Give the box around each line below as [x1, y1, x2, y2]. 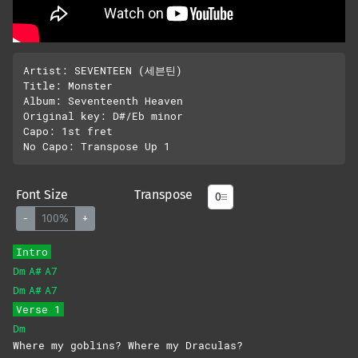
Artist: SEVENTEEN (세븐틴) [22, 63, 182, 78]
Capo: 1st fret [22, 124, 113, 139]
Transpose [134, 187, 193, 203]
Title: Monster [22, 78, 113, 93]
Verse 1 [16, 302, 61, 317]
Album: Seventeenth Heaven [22, 93, 183, 109]
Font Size [16, 187, 68, 203]
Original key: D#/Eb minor [22, 109, 183, 124]
